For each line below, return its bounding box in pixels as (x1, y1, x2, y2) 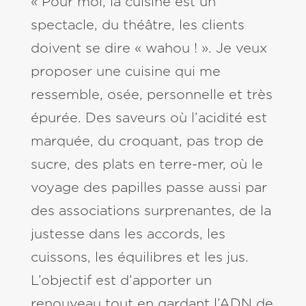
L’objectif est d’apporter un (30, 274, 212, 288)
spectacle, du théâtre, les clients (30, 18, 245, 33)
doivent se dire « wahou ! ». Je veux (30, 42, 267, 56)
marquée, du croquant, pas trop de (30, 135, 264, 149)
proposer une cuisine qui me (30, 65, 221, 79)
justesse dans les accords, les (30, 227, 225, 242)
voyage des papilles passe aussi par (30, 181, 267, 195)
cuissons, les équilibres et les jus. (30, 251, 249, 265)
